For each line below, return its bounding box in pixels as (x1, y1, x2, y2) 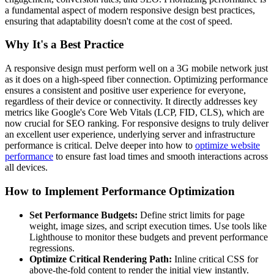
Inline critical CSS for (172, 253, 258, 264)
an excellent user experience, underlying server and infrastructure (5, 129, 255, 140)
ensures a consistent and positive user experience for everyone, (5, 85, 246, 96)
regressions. (29, 242, 75, 253)
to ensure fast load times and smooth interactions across (53, 151, 268, 162)
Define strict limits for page (138, 209, 245, 220)
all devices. (5, 162, 48, 173)
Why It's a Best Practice (5, 38, 124, 51)
